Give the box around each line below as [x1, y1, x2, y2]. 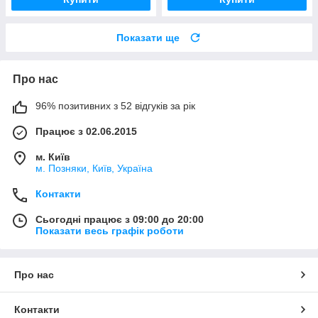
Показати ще [116, 31, 180, 43]
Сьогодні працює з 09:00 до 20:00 [35, 213, 204, 225]
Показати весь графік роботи [35, 224, 184, 236]
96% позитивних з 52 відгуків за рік [35, 99, 195, 111]
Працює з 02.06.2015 [35, 125, 137, 137]
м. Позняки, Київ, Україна [35, 162, 153, 174]
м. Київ [35, 150, 70, 163]
